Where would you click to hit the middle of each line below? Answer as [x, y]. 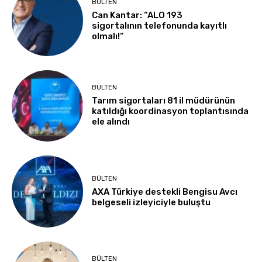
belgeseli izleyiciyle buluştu [151, 202]
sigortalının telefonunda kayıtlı [160, 26]
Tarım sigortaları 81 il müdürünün [164, 101]
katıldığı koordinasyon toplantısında [170, 111]
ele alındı [111, 122]
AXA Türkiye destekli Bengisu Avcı [165, 192]
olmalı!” [108, 37]
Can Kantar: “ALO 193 [137, 15]
